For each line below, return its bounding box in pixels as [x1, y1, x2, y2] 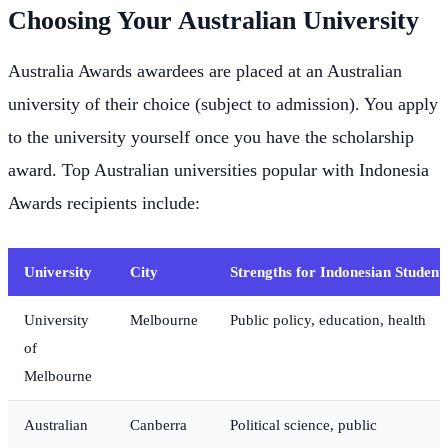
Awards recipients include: [8, 192, 200, 213]
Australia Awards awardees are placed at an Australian [8, 60, 402, 81]
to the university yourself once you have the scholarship [8, 126, 414, 147]
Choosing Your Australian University [8, 5, 419, 35]
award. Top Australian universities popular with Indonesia [8, 159, 429, 180]
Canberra [130, 415, 187, 433]
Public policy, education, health [230, 310, 426, 328]
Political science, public [230, 415, 377, 433]
